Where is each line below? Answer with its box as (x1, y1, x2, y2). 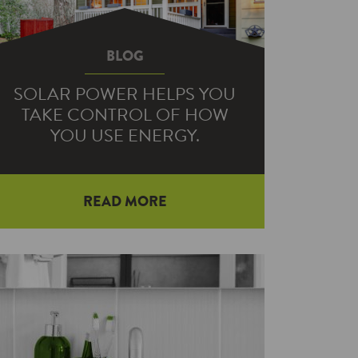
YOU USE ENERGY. (50, 122, 200, 149)
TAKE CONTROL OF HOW (21, 101, 229, 128)
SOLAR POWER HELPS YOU (14, 81, 236, 107)
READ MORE (82, 191, 167, 212)
